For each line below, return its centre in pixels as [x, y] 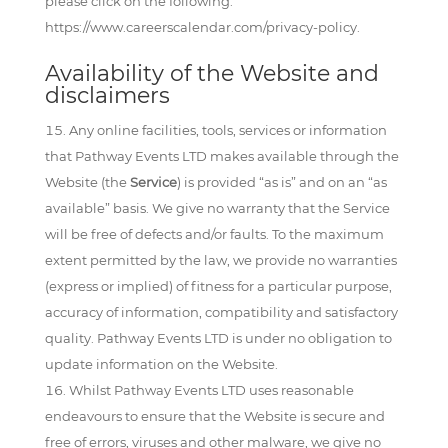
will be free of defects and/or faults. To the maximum [214, 234]
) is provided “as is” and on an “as [281, 182]
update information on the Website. [161, 364]
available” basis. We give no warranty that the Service [217, 208]
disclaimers [107, 95]
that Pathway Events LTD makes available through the [221, 156]
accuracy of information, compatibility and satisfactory [221, 312]
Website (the [87, 182]
